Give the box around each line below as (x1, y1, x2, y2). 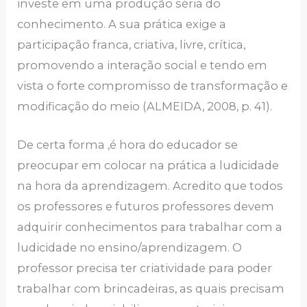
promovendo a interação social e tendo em (17, 58, 268, 72)
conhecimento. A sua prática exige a (17, 16, 227, 31)
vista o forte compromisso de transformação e (17, 78, 288, 93)
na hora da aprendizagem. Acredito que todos (17, 179, 284, 193)
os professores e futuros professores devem (17, 199, 275, 214)
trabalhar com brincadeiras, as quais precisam (17, 282, 285, 296)
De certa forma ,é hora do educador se (17, 138, 238, 152)
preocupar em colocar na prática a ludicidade (17, 158, 280, 173)
